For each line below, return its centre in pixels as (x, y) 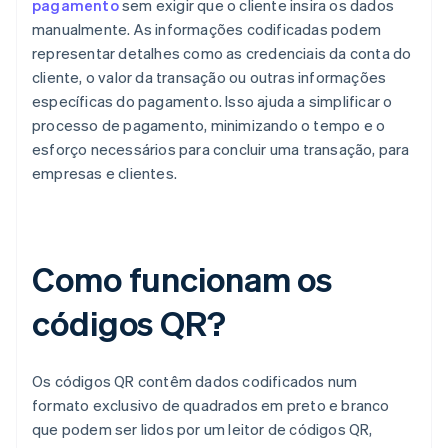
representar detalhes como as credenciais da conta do (222, 53)
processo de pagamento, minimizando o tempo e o (209, 125)
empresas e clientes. (104, 173)
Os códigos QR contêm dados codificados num (195, 381)
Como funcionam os (182, 279)
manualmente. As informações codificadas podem (207, 29)
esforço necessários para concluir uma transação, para (221, 149)
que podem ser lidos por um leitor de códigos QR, (202, 429)
